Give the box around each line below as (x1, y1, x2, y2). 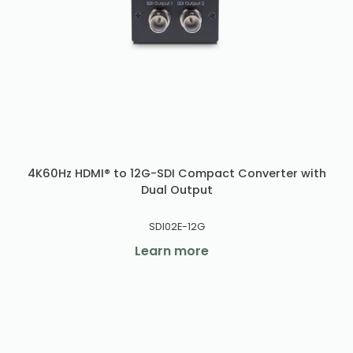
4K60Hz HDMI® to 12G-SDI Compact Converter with (27, 165, 326, 181)
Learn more (135, 242, 209, 260)
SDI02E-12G (148, 220, 205, 233)
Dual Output (140, 182, 213, 198)
